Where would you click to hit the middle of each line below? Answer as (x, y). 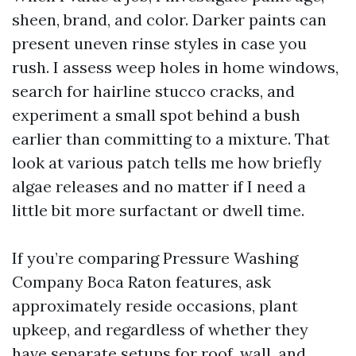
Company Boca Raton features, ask (141, 282)
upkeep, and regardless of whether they (160, 329)
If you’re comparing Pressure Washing (155, 258)
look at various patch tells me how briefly (167, 163)
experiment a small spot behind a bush (156, 115)
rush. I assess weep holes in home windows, (175, 67)
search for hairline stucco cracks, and (153, 91)
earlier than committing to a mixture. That (171, 139)
